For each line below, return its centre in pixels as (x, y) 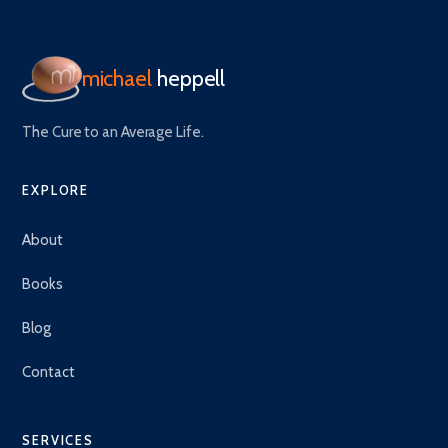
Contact (48, 371)
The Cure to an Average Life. (113, 131)
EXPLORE (56, 189)
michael (116, 78)
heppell (191, 78)
